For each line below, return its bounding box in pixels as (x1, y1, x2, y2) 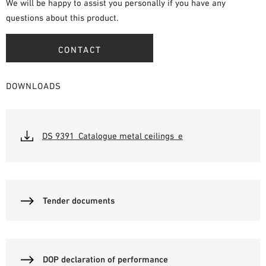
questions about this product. (6, 12, 119, 23)
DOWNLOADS (6, 80, 61, 91)
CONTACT (58, 44, 102, 55)
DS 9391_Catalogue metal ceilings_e (42, 130, 183, 141)
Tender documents (43, 195, 115, 205)
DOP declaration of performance (43, 254, 168, 264)
